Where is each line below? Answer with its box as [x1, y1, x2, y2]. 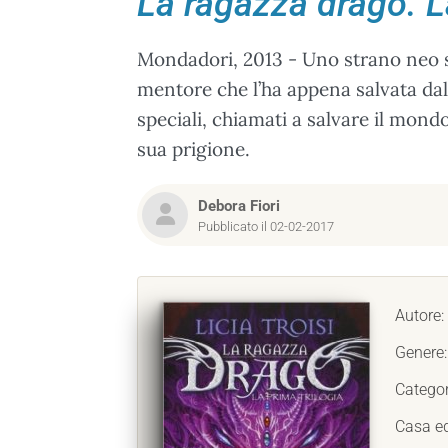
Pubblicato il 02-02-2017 [198, 219, 334, 234]
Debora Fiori [198, 197, 280, 215]
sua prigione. [137, 137, 250, 161]
